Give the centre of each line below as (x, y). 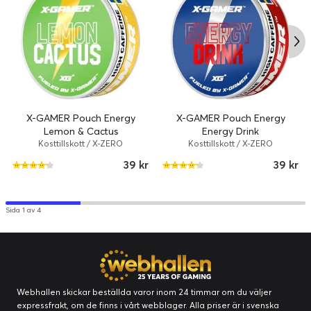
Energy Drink (230, 132)
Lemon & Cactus (81, 132)
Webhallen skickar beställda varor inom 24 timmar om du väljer (144, 292)
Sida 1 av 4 (23, 210)
